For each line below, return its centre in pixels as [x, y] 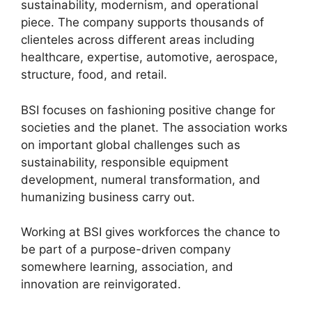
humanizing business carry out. [108, 197]
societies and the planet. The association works [154, 127]
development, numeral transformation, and [141, 179]
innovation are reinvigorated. [101, 284]
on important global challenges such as [131, 145]
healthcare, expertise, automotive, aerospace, [149, 57]
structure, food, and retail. [94, 75]
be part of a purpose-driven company [126, 250]
